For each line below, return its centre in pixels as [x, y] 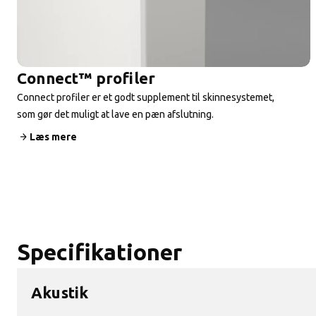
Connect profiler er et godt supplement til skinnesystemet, [146, 97]
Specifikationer [99, 251]
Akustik [60, 292]
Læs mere [53, 136]
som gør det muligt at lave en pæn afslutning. [115, 114]
